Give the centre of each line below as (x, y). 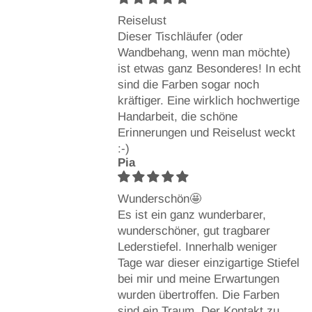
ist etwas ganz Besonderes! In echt (209, 68)
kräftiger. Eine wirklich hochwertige (208, 100)
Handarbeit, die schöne (177, 116)
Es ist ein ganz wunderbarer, (192, 214)
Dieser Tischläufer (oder (180, 36)
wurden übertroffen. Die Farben (198, 295)
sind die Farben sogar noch (188, 84)
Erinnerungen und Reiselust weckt (206, 132)
